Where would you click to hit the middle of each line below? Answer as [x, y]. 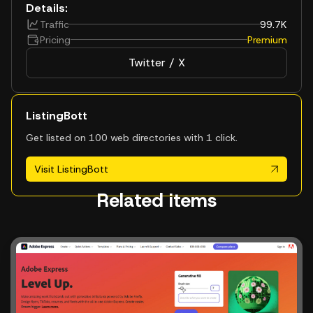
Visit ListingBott [71, 169]
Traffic [54, 24]
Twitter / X [156, 62]
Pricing [55, 39]
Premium [267, 39]
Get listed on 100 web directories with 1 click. [132, 137]
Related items [156, 200]
